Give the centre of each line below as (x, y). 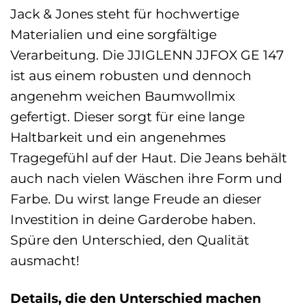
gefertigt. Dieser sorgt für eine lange (127, 116)
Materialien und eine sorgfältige (113, 34)
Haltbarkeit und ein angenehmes (118, 137)
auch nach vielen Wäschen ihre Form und (146, 178)
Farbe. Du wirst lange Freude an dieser (136, 198)
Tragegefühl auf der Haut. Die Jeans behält (149, 157)
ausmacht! (45, 260)
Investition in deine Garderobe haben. (133, 219)
